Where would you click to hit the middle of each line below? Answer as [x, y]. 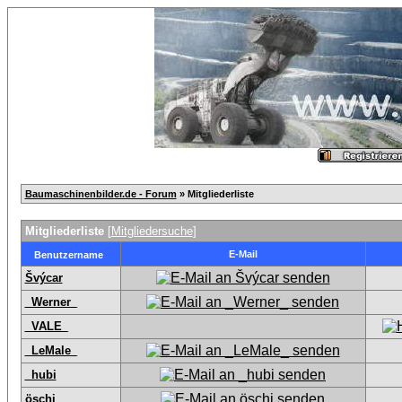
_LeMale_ [51, 350]
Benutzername [69, 255]
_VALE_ [46, 326]
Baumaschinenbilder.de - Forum [100, 194]
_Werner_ [51, 302]
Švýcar [44, 278]
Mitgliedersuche [152, 231]
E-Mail [243, 254]
